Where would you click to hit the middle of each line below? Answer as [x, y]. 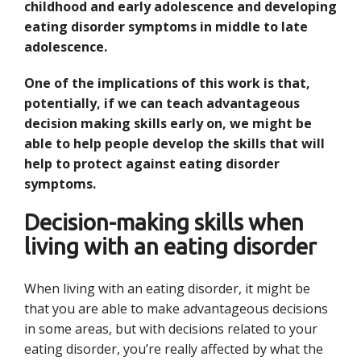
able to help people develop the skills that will [174, 143]
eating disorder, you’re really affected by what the [174, 349]
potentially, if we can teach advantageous [162, 103]
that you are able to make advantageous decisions [176, 309]
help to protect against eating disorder [152, 164]
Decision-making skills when [164, 222]
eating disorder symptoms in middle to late [166, 27]
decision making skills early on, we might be [168, 123]
